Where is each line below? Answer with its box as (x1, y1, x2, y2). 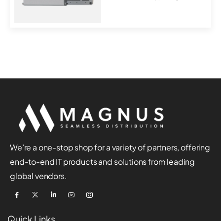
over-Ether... (105, 1, 139, 9)
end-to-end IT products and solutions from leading (10, 156, 195, 167)
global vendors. (10, 171, 67, 182)
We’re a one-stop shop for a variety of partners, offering (10, 142, 210, 153)
